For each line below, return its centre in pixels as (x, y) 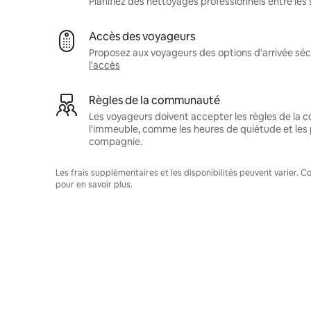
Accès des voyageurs (142, 36)
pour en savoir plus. (94, 184)
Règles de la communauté (154, 100)
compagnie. (116, 141)
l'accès (104, 65)
